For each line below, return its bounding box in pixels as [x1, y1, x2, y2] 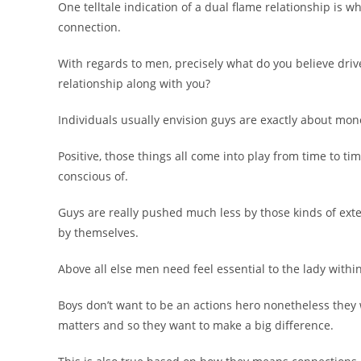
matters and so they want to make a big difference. [58, 317, 334, 333]
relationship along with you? [58, 76, 210, 91]
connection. [58, 19, 121, 35]
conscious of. [58, 168, 128, 184]
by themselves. [58, 225, 139, 240]
